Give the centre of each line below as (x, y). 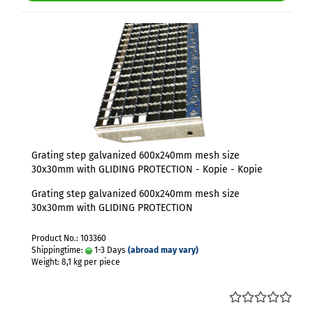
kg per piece (96, 262)
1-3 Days (109, 250)
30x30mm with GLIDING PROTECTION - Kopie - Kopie (147, 169)
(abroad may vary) (163, 250)
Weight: (46, 262)
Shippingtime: (58, 250)
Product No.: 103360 (69, 238)
